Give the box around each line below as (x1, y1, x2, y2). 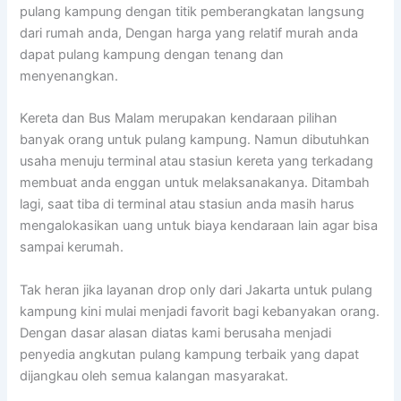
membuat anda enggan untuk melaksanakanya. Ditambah (20, 175, 371, 192)
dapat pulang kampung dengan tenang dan (20, 47, 285, 64)
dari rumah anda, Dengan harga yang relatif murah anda (20, 25, 359, 42)
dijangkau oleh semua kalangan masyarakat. (20, 367, 289, 384)
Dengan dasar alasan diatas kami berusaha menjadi (20, 324, 332, 341)
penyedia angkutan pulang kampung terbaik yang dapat (20, 346, 360, 363)
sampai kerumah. (20, 239, 124, 256)
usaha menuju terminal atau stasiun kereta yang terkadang (20, 153, 374, 170)
